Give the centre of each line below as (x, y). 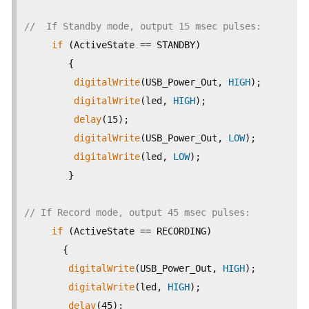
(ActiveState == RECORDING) (137, 231)
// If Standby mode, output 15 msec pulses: (151, 26)
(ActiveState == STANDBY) (132, 45)
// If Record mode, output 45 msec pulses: (146, 212)
